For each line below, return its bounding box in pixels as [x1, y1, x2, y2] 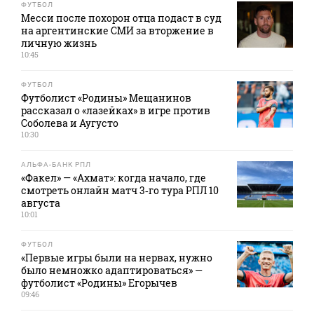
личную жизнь [21, 36, 97, 50]
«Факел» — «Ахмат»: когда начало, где [21, 171, 206, 185]
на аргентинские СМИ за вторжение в [21, 24, 214, 38]
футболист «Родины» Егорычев [21, 276, 177, 290]
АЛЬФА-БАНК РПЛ [21, 161, 91, 169]
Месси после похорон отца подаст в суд [21, 11, 221, 25]
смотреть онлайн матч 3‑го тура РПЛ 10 [21, 184, 219, 198]
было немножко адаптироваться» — [21, 264, 203, 278]
